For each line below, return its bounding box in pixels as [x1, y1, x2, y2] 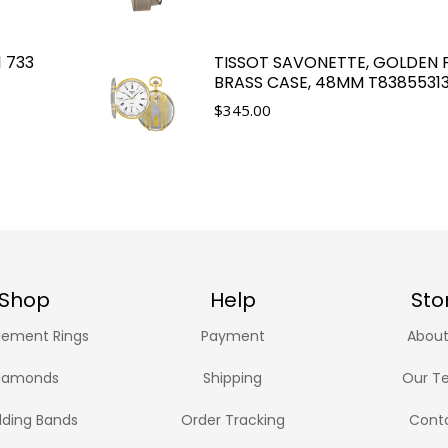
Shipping [203, 367, 263, 388]
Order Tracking [180, 409, 285, 430]
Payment [200, 325, 265, 346]
